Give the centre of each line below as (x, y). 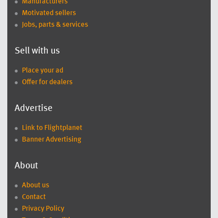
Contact (34, 197)
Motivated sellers (49, 13)
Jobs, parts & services (55, 25)
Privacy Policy (43, 209)
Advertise (34, 109)
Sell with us (37, 51)
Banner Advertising (52, 140)
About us (36, 186)
